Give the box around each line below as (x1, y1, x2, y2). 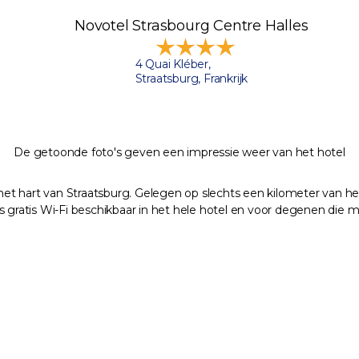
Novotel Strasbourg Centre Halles (75, 17, 309, 35)
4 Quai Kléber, (135, 57, 211, 72)
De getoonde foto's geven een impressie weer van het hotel (14, 145, 345, 160)
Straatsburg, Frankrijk (135, 71, 248, 87)
